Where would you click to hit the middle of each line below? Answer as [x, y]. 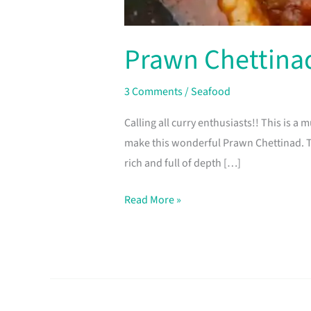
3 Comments [153, 91]
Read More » [152, 200]
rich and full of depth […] [182, 163]
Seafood [210, 91]
